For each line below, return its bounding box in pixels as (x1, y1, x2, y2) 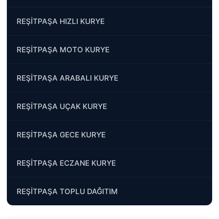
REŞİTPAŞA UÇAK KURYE (17, 101, 107, 111)
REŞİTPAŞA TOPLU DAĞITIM (17, 186, 118, 196)
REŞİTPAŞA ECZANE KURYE (17, 158, 116, 168)
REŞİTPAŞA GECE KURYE (17, 130, 106, 139)
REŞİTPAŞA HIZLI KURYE (17, 16, 105, 26)
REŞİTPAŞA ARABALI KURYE (17, 73, 118, 83)
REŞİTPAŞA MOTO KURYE (17, 44, 109, 54)
